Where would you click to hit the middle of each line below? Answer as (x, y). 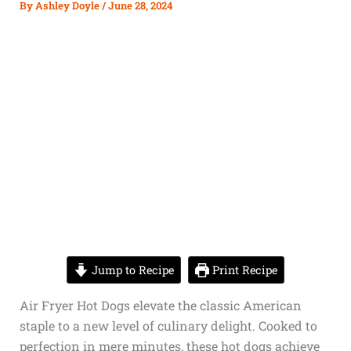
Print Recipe (244, 270)
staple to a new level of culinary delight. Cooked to (168, 326)
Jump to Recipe (131, 270)
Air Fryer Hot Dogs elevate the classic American (160, 305)
